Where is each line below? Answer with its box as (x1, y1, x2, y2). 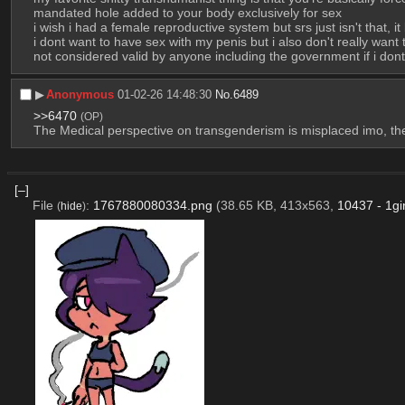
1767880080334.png (92, 198, 212, 213)
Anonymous (46, 87, 115, 101)
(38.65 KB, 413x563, (215, 198, 337, 213)
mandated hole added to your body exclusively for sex (33, 5, 342, 20)
